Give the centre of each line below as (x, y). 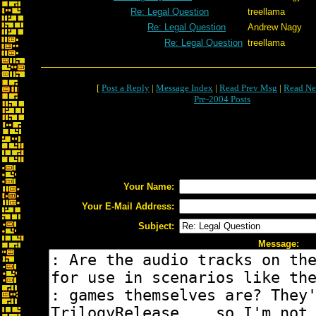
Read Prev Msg (248, 88)
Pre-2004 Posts (222, 99)
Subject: (156, 226)
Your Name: (149, 187)
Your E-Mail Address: (128, 206)
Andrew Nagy (275, 27)
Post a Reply (126, 88)
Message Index (184, 88)
